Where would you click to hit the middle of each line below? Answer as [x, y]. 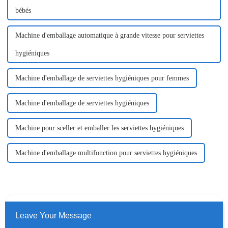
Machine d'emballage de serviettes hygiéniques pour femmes [102, 78]
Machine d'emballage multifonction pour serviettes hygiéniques [106, 153]
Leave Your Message [53, 216]
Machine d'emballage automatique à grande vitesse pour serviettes [109, 36]
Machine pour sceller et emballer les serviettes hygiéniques [99, 128]
